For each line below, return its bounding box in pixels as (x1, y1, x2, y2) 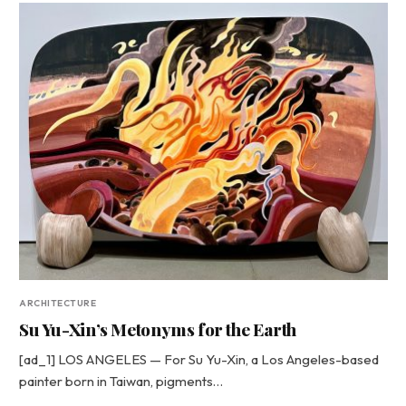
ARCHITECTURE (19, 296, 96, 309)
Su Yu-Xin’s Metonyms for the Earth (19, 316, 300, 341)
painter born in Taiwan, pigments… (19, 372, 223, 390)
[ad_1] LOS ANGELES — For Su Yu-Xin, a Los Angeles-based (19, 350, 379, 368)
